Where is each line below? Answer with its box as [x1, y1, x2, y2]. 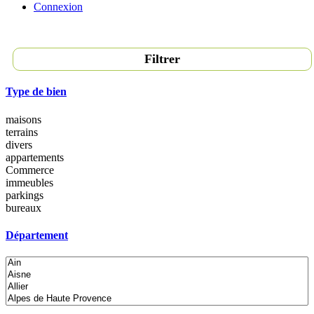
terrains [6, 125, 38, 138]
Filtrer [144, 52, 180, 66]
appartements [6, 151, 64, 163]
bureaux [6, 201, 41, 214]
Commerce [6, 163, 54, 176]
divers [6, 138, 32, 151]
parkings [6, 189, 43, 201]
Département [6, 228, 68, 241]
